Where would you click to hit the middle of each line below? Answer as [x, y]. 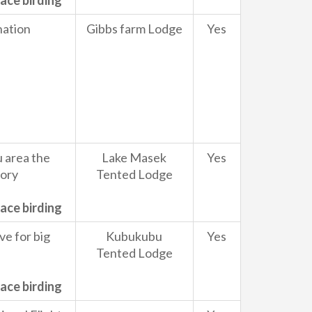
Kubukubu [134, 236]
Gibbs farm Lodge [134, 29]
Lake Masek [134, 158]
